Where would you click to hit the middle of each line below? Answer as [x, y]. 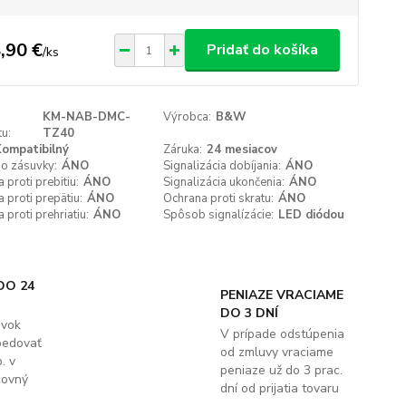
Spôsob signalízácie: [219, 215]
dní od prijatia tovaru [279, 388]
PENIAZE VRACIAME [281, 295]
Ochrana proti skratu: [219, 198]
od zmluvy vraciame [276, 352]
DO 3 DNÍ [249, 313]
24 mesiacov [242, 150]
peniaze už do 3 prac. [281, 370]
